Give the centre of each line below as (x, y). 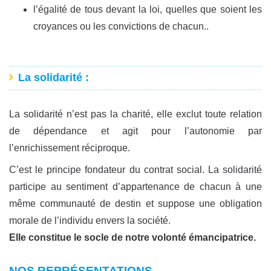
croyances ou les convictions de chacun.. (121, 27)
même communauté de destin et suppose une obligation (135, 203)
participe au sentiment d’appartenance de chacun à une (135, 186)
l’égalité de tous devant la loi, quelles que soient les (148, 10)
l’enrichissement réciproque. (70, 148)
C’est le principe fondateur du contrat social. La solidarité (135, 169)
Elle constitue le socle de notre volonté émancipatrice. (132, 237)
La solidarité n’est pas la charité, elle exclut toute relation (135, 114)
